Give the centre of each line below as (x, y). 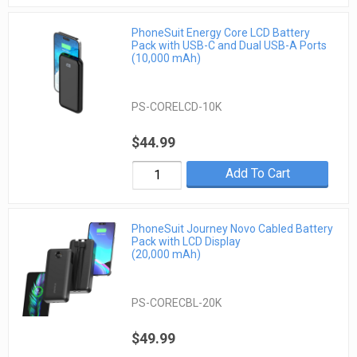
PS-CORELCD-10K (177, 106)
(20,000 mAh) (167, 255)
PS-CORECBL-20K (177, 303)
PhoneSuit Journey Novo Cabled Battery (233, 229)
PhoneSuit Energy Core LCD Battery (221, 32)
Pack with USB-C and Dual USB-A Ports (229, 45)
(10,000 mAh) (167, 58)
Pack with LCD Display (186, 242)
